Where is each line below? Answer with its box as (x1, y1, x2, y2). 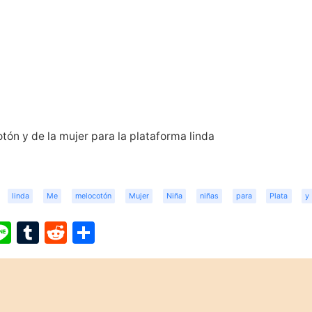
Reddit (67, 219, 136, 247)
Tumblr (39, 219, 113, 247)
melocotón (75, 191, 111, 201)
